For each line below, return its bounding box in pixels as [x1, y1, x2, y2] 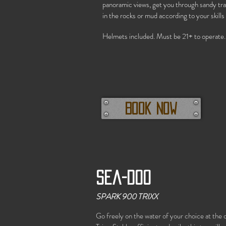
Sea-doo [96, 171, 151, 185]
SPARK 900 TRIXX [96, 191, 158, 202]
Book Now [125, 102, 177, 115]
